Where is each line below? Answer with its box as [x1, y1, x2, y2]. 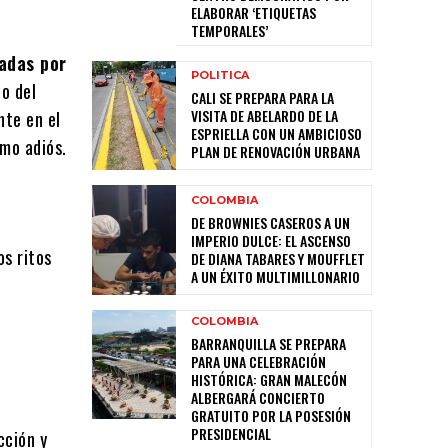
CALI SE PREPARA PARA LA [191, 87, 334, 109]
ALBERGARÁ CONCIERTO [191, 386, 325, 408]
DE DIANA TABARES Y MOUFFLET [191, 247, 365, 269]
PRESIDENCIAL [191, 422, 271, 444]
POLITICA [191, 68, 249, 83]
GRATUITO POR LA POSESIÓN [191, 404, 351, 426]
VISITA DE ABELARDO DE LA [191, 105, 338, 127]
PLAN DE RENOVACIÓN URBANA [191, 141, 360, 163]
